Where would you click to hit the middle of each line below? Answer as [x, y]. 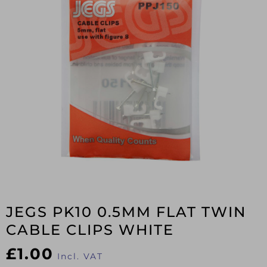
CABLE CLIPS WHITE [90, 230]
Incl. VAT [80, 256]
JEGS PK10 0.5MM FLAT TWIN [126, 212]
